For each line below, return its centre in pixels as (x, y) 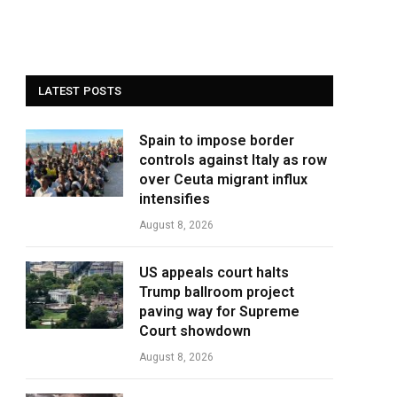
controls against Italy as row (233, 160)
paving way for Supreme (219, 311)
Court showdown (195, 331)
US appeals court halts (214, 272)
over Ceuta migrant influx (223, 179)
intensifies (175, 199)
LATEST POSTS (80, 91)
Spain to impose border (217, 140)
